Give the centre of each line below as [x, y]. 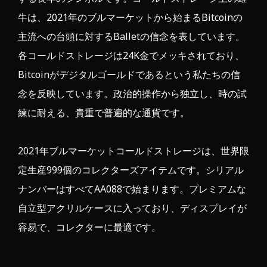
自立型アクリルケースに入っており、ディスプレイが [132, 208]
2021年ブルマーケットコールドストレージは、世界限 [133, 151]
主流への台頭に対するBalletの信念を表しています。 [131, 37]
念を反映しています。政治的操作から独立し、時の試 [132, 94]
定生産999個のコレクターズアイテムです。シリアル [131, 170]
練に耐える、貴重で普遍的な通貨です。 [104, 113]
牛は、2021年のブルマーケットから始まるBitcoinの [130, 18]
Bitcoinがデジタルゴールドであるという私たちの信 [129, 75]
